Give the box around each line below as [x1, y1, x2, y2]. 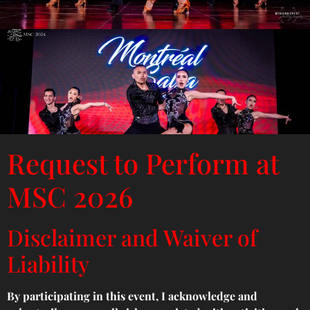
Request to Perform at [7, 145, 279, 182]
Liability [7, 248, 89, 279]
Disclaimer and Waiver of [7, 222, 257, 253]
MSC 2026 [7, 178, 133, 215]
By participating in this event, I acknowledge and [7, 289, 257, 304]
